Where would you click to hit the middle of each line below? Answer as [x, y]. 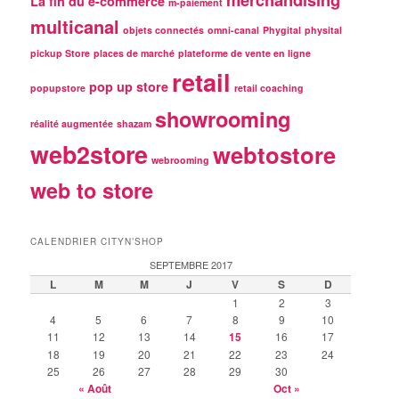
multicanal [75, 26]
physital [324, 29]
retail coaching [269, 87]
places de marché [134, 53]
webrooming [181, 159]
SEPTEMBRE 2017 [191, 265]
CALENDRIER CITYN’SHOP [98, 242]
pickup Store [61, 53]
